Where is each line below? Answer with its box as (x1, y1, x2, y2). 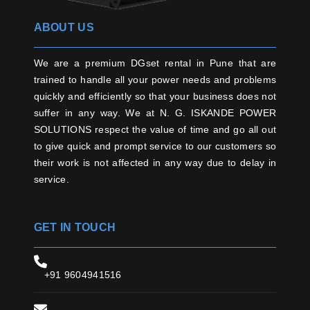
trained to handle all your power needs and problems (33, 74, 277, 86)
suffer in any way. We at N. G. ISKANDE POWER (33, 107, 277, 119)
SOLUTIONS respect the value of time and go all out (33, 124, 277, 136)
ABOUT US (33, 21, 94, 34)
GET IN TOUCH (33, 221, 116, 234)
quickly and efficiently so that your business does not (33, 91, 277, 102)
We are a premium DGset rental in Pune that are (33, 57, 277, 69)
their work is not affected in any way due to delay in (33, 157, 277, 169)
